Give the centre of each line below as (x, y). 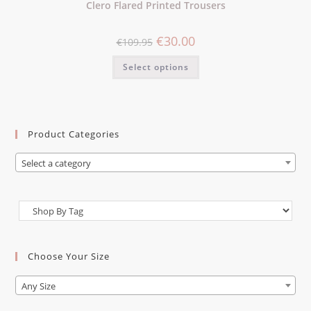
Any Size (39, 286)
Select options (155, 67)
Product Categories (74, 134)
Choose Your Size (69, 257)
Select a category (57, 163)
